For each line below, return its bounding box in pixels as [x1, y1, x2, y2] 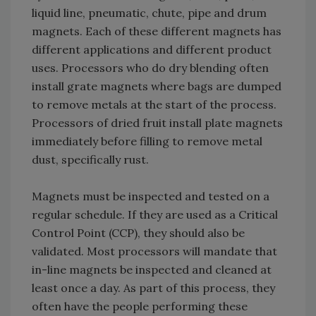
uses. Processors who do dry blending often [32, 61, 269, 75]
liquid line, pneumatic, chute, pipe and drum [32, 6, 267, 20]
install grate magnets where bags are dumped [32, 79, 281, 94]
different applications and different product [32, 42, 272, 57]
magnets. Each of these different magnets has [32, 24, 281, 39]
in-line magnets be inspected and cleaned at [32, 262, 272, 277]
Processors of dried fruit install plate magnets [32, 116, 283, 130]
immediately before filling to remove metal [32, 134, 262, 149]
